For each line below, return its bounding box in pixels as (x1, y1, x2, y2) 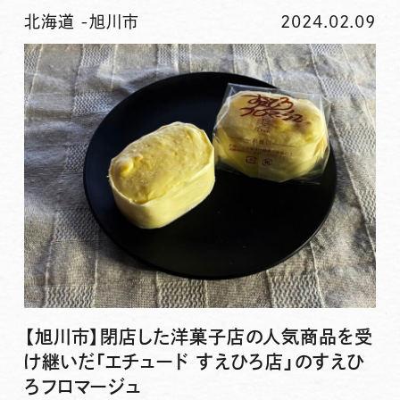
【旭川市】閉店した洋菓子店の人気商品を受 (23, 327, 373, 346)
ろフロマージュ (23, 377, 143, 396)
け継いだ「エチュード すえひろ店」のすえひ (23, 352, 365, 371)
